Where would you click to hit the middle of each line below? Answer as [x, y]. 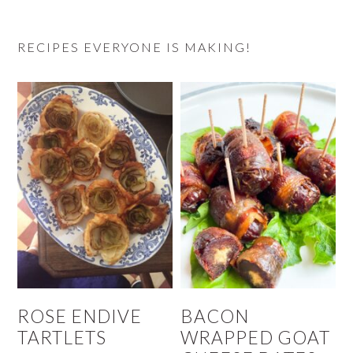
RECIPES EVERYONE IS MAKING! [135, 47]
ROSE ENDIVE [80, 317]
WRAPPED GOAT [256, 338]
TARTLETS [62, 338]
